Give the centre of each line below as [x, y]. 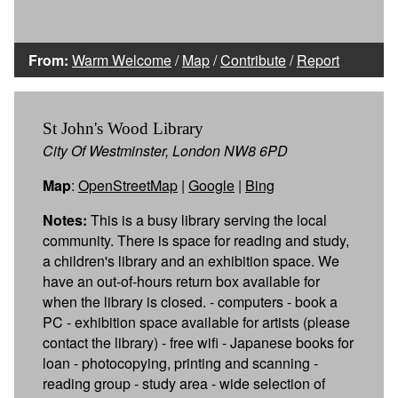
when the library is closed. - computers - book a [190, 301]
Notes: [65, 219]
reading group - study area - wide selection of [184, 383]
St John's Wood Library [123, 128]
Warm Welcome [122, 60]
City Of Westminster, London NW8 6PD [165, 150]
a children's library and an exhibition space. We [191, 260]
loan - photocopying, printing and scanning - [180, 362]
